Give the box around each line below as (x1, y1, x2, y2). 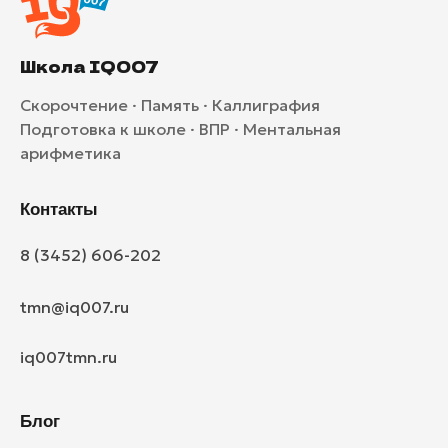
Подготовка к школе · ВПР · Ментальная (20, 118, 342, 139)
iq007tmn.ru (20, 346, 118, 367)
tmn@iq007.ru (20, 296, 130, 317)
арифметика (20, 142, 122, 163)
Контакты (20, 200, 99, 220)
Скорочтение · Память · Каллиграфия (20, 94, 321, 115)
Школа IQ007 (20, 54, 160, 79)
